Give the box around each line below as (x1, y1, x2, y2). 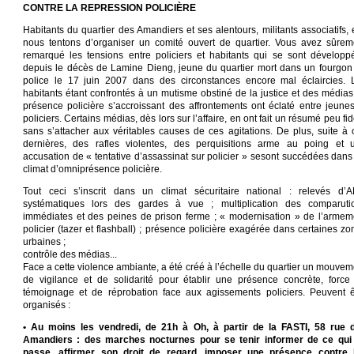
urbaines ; (23, 236, 66, 247)
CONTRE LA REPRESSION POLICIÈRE (23, 2, 196, 13)
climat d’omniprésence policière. (23, 164, 162, 175)
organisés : (23, 299, 70, 311)
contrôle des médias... (23, 249, 117, 260)
